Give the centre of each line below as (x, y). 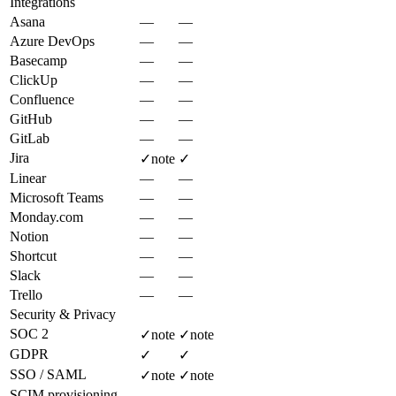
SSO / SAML (48, 374)
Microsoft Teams (57, 197)
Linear (28, 178)
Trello (26, 294)
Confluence (42, 99)
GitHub (31, 118)
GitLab (30, 138)
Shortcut (33, 255)
